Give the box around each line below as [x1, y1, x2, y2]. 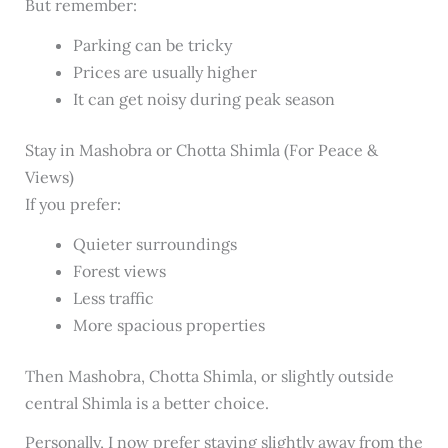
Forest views [72, 260, 166, 281]
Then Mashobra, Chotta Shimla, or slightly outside [24, 365, 394, 386]
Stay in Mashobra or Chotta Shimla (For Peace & [24, 139, 378, 160]
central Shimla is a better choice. [24, 392, 269, 413]
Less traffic [72, 287, 154, 308]
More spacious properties [72, 314, 265, 335]
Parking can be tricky [72, 34, 232, 55]
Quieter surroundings [72, 233, 237, 254]
